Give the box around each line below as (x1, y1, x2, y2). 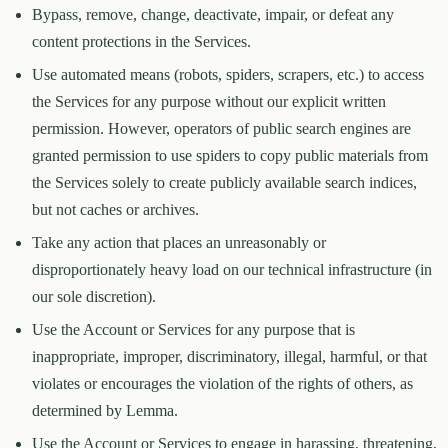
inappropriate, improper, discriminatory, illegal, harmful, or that (32, 348, 427, 366)
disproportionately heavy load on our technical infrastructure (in (32, 261, 432, 279)
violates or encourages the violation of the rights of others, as (32, 375, 413, 393)
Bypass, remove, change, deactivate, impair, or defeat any (32, 6, 394, 24)
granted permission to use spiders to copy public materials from (32, 147, 428, 165)
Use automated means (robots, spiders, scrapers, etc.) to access (32, 66, 424, 84)
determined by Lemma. (32, 402, 178, 420)
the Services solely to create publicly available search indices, (32, 174, 417, 192)
